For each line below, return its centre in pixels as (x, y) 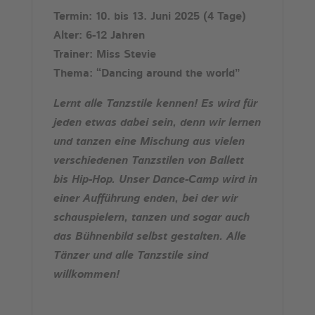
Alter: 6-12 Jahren (99, 36)
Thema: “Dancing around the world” (146, 73)
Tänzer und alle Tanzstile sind (130, 256)
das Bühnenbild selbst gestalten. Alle (149, 237)
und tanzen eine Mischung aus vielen (149, 142)
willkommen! (86, 275)
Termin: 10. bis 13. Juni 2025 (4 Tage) (149, 17)
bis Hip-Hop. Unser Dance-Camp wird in (155, 180)
